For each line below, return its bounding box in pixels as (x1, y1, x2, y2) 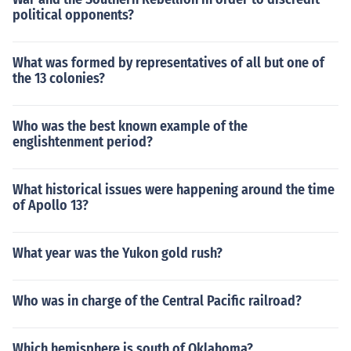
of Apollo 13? (13, 197, 89, 214)
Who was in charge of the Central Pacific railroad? (13, 292, 302, 309)
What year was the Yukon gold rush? (13, 244, 223, 262)
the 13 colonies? (13, 70, 105, 87)
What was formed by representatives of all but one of (13, 54, 324, 71)
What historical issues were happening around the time (13, 181, 335, 198)
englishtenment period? (13, 133, 153, 150)
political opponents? (13, 6, 134, 24)
